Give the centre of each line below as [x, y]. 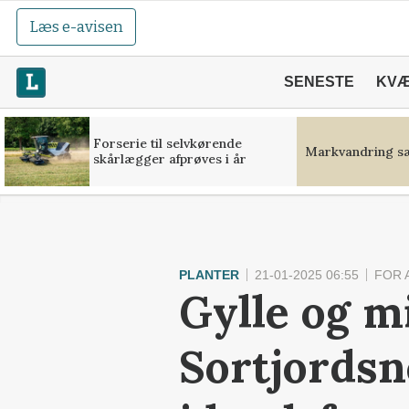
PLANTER [209, 275]
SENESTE [319, 82]
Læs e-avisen [77, 27]
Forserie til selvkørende [167, 143]
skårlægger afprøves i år [169, 159]
